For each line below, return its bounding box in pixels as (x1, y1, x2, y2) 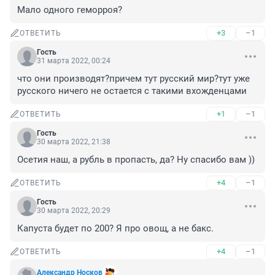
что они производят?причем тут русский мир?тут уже (17, 73, 250, 85)
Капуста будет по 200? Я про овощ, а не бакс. (17, 223, 214, 234)
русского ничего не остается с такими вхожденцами (17, 85, 247, 97)
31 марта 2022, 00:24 (37, 56, 110, 66)
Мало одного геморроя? (17, 4, 122, 16)
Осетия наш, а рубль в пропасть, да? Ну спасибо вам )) (17, 154, 255, 166)
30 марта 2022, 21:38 (37, 137, 110, 147)
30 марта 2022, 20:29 (37, 206, 110, 215)
